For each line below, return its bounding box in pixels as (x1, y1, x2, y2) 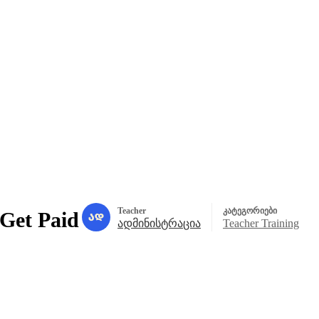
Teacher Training (223, 216, 299, 229)
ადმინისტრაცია (117, 216, 201, 229)
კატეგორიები (223, 205, 277, 216)
